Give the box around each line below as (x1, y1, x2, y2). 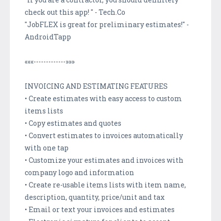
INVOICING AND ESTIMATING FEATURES (25, 81, 168, 91)
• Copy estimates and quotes (25, 118, 121, 128)
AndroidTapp (25, 32, 71, 41)
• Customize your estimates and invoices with (25, 155, 184, 165)
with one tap (25, 143, 69, 152)
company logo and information (25, 167, 134, 177)
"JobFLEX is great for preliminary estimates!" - (25, 19, 189, 29)
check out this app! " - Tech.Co (25, 7, 125, 17)
